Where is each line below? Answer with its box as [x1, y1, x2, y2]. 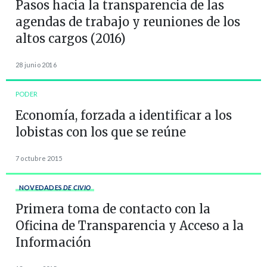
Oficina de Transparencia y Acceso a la [15, 218, 244, 233]
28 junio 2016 [15, 60, 57, 69]
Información [15, 234, 91, 250]
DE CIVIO [61, 183, 91, 191]
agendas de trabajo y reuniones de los [15, 14, 240, 29]
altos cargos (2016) [15, 30, 126, 46]
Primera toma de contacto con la [15, 201, 210, 216]
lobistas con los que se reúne [15, 124, 186, 139]
